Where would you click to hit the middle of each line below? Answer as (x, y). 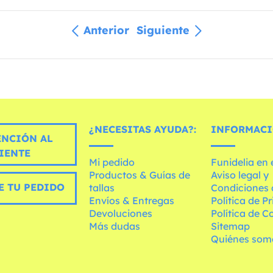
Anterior (106, 30)
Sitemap (231, 226)
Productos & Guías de (140, 175)
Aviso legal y (240, 175)
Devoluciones (121, 213)
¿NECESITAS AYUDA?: (143, 129)
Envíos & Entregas (132, 200)
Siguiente (163, 30)
